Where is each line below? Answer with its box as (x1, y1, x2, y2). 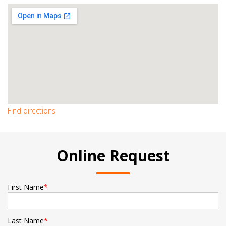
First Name (8, 182, 44, 192)
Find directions (8, 106, 55, 116)
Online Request (56, 145, 170, 166)
